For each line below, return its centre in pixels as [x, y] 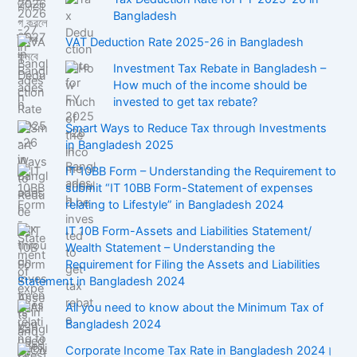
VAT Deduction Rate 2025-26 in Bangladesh [185, 43]
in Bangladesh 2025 [120, 145]
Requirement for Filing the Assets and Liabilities [193, 265]
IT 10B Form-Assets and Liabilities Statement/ [189, 231]
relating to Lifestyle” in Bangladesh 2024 [175, 205]
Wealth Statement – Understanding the [171, 248]
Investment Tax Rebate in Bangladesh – [220, 69]
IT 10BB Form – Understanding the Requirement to [201, 172]
